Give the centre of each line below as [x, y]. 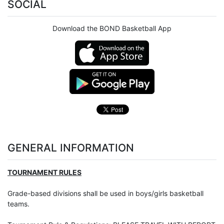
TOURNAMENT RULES [44, 172]
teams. [18, 203]
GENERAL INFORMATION [71, 147]
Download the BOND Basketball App [112, 28]
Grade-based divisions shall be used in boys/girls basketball [105, 193]
